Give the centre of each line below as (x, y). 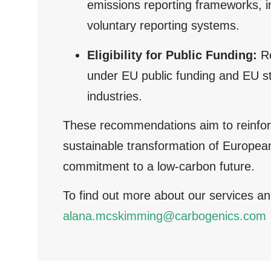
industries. (115, 96)
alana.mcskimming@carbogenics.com (165, 216)
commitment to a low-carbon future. (159, 166)
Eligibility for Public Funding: (172, 55)
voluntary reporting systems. (164, 26)
